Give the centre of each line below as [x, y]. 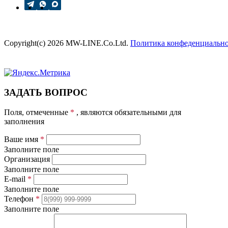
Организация [27, 159]
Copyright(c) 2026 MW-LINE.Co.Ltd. [66, 43]
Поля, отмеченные [37, 112]
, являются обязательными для [128, 112]
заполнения [24, 121]
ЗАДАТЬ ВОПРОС [46, 93]
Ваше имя [22, 139]
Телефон [20, 198]
